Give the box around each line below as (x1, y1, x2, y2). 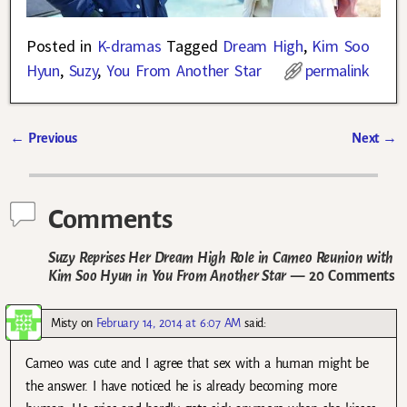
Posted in (26, 35, 92, 57)
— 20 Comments (286, 267, 395, 283)
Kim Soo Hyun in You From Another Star (48, 267, 287, 283)
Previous (24, 131, 77, 146)
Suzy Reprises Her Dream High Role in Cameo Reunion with (48, 249, 394, 265)
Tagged (166, 35, 218, 57)
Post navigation (10, 147, 144, 170)
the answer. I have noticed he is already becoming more (25, 378, 337, 393)
